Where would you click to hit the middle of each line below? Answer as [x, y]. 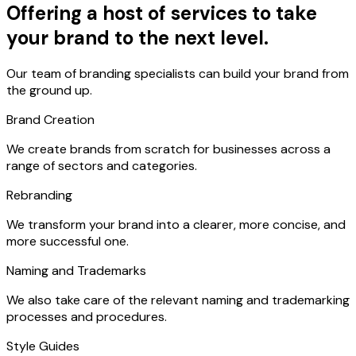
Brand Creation [50, 120]
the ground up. [49, 91]
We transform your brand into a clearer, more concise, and [176, 225]
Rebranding [39, 195]
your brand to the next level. [137, 37]
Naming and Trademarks [76, 271]
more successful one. [68, 242]
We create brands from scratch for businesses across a [168, 149]
